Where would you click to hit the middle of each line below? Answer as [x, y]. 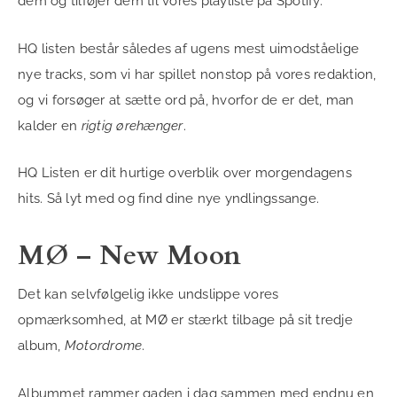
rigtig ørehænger [132, 125]
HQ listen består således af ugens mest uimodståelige [188, 48]
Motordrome [103, 346]
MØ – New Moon [130, 256]
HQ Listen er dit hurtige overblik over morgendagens [185, 173]
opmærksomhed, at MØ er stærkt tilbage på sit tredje [185, 320]
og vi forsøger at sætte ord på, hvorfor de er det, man [186, 100]
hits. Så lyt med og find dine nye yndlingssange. [168, 199]
